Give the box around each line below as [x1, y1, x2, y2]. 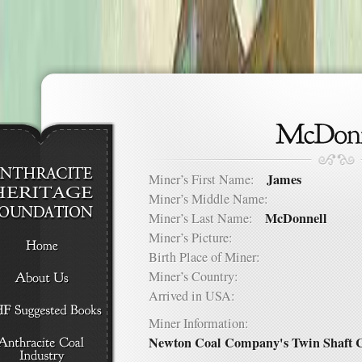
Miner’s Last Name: [149, 209, 265, 227]
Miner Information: [149, 314, 249, 332]
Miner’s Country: [149, 267, 250, 285]
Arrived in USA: [149, 287, 247, 305]
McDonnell [265, 208, 327, 228]
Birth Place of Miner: [149, 248, 272, 266]
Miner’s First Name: [149, 170, 267, 188]
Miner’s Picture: [149, 229, 245, 246]
